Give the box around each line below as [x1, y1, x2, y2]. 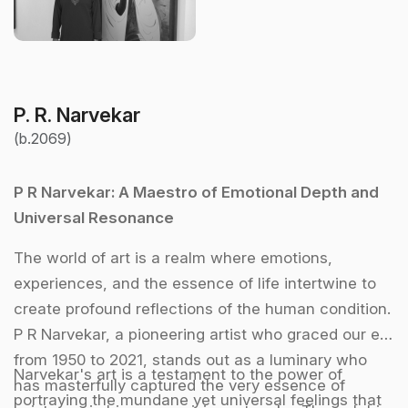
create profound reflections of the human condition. [14, 299, 391, 318]
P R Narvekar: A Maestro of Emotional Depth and [14, 182, 379, 201]
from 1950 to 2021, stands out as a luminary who [14, 350, 367, 369]
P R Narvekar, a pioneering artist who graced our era [14, 324, 394, 343]
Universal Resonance [14, 208, 174, 227]
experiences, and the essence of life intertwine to [14, 273, 376, 292]
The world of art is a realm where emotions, [14, 248, 332, 267]
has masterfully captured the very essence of [14, 375, 345, 394]
